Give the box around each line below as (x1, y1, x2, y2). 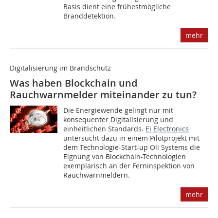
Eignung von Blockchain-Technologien (63, 152, 186, 162)
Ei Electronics (145, 124, 189, 134)
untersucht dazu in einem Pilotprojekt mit (63, 133, 200, 143)
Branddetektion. (63, 11, 116, 21)
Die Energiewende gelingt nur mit (63, 106, 174, 115)
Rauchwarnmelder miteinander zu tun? (10, 88, 197, 102)
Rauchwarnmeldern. (63, 170, 130, 180)
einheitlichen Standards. (63, 124, 146, 134)
